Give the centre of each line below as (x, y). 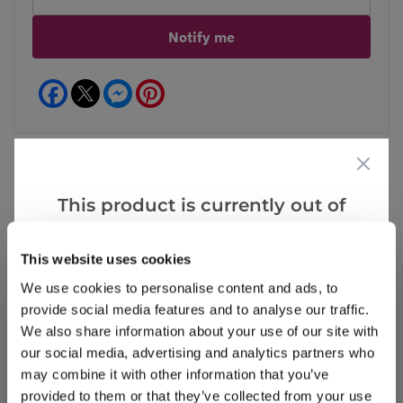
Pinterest (192, 85)
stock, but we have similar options (201, 231)
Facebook (96, 85)
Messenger (165, 85)
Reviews (107, 217)
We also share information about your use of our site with (200, 331)
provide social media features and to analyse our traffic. (195, 309)
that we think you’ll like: (201, 256)
